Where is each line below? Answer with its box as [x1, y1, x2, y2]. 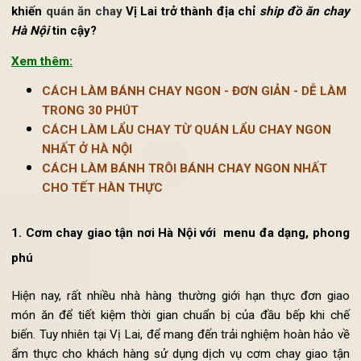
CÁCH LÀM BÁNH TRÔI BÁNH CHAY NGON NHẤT [44, 208, 345, 224]
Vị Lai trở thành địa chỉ [128, 42, 273, 58]
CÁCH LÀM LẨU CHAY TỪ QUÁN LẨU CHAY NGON [44, 167, 349, 183]
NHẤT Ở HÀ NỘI [44, 187, 139, 203]
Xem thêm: [12, 94, 77, 110]
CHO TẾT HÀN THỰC [44, 228, 172, 244]
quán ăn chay [48, 42, 129, 58]
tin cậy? [52, 62, 102, 78]
